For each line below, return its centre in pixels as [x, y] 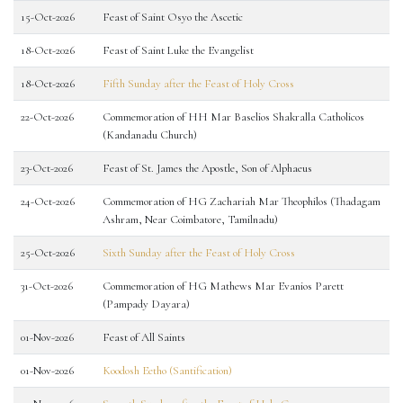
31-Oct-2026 [47, 286]
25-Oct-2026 [48, 253]
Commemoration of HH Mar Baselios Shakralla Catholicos [233, 117]
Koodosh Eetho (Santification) [167, 371]
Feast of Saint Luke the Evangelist [178, 50]
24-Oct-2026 [48, 201]
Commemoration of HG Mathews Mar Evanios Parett [223, 286]
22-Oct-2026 [47, 117]
